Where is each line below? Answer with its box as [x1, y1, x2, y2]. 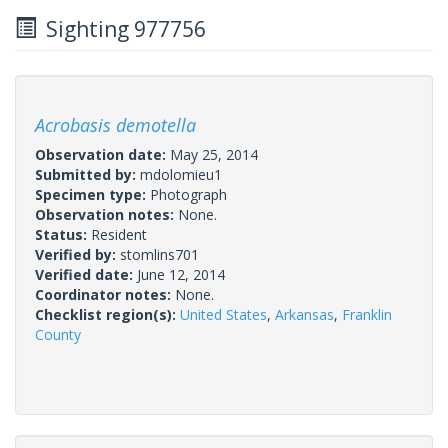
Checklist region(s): [35, 304, 180, 324]
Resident [91, 224, 147, 244]
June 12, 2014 [137, 264, 225, 284]
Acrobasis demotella [35, 112, 196, 137]
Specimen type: [35, 184, 150, 204]
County [35, 324, 81, 344]
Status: [35, 224, 91, 244]
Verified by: [35, 244, 120, 264]
